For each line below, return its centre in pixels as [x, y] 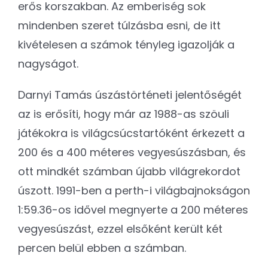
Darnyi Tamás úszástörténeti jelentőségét [130, 95]
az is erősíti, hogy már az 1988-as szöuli [124, 114]
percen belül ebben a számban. [102, 248]
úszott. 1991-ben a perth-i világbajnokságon [134, 190]
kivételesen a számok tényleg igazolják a [126, 44]
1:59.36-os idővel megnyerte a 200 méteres [133, 209]
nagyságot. [48, 63]
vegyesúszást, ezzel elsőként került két [120, 229]
